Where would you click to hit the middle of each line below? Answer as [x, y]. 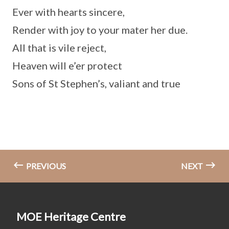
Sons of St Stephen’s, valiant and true [96, 84]
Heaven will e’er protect [67, 66]
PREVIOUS [45, 166]
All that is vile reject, [59, 48]
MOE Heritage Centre [71, 217]
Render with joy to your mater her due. [100, 30]
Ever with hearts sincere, [68, 12]
